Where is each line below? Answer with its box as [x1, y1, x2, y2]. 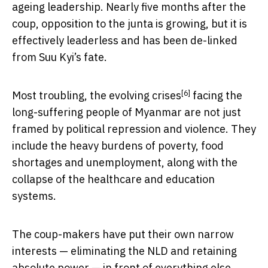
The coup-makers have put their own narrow [12, 227, 234, 242]
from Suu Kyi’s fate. [12, 50, 107, 65]
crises [152, 89, 181, 103]
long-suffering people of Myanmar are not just [12, 105, 241, 120]
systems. [12, 189, 56, 203]
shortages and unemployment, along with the [12, 156, 237, 170]
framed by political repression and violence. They [12, 122, 256, 136]
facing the [190, 89, 242, 103]
